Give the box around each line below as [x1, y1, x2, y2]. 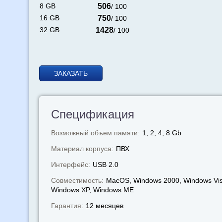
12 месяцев [85, 202, 123, 210]
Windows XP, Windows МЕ [51, 186, 134, 194]
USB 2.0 [92, 161, 118, 168]
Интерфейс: [51, 161, 90, 168]
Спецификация [51, 108, 134, 121]
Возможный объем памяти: [51, 129, 140, 137]
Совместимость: [51, 176, 104, 184]
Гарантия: [51, 202, 83, 210]
